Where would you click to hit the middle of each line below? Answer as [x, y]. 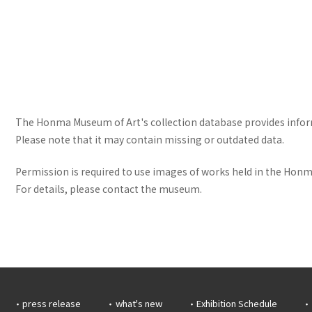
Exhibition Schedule [237, 304]
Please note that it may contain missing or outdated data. [150, 140]
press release [52, 304]
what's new [139, 304]
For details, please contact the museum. [109, 189]
